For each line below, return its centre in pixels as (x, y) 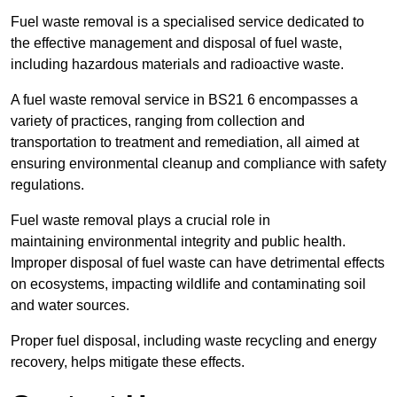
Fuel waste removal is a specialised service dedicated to (187, 22)
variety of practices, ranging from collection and (158, 121)
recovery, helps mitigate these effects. (128, 362)
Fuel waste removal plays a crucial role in (140, 221)
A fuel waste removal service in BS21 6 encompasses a (184, 100)
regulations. (47, 185)
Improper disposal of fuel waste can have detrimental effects (198, 263)
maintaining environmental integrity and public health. (178, 242)
